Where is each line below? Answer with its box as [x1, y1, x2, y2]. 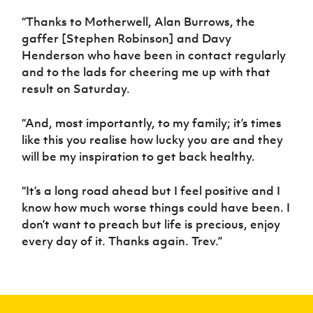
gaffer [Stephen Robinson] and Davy [22, 31, 232, 47]
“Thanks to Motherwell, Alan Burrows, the [22, 14, 256, 30]
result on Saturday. [22, 81, 133, 97]
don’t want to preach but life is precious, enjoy [22, 217, 281, 233]
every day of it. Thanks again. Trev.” [22, 233, 223, 249]
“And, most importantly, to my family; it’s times [22, 115, 282, 131]
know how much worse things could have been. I [22, 200, 291, 216]
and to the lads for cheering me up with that [22, 64, 271, 80]
